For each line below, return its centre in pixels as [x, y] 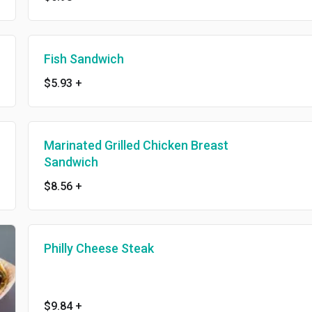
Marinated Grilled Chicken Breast [136, 146]
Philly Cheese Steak [99, 249]
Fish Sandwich [84, 59]
